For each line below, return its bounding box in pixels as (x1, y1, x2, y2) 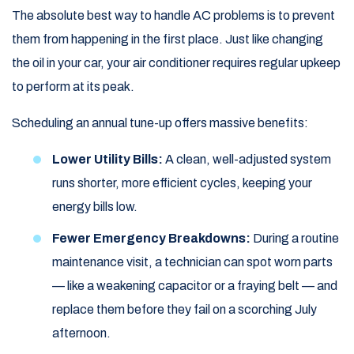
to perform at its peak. (12, 80, 134, 94)
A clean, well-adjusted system (163, 153, 331, 167)
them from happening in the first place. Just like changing (12, 32, 323, 47)
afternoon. (52, 326, 111, 341)
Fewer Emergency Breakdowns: (52, 232, 250, 246)
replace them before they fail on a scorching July (52, 303, 317, 317)
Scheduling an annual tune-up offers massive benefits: (12, 116, 308, 130)
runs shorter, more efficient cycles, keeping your (52, 176, 312, 190)
